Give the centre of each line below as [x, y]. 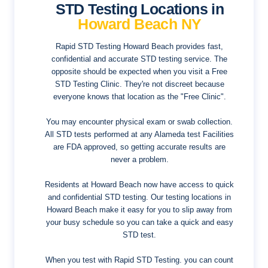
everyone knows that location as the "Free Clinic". [139, 96]
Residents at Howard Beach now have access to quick [140, 184]
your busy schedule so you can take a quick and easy [139, 222]
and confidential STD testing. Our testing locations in [140, 197]
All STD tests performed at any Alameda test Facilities [140, 134]
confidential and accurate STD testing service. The [140, 59]
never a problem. [139, 159]
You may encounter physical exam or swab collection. [140, 121]
